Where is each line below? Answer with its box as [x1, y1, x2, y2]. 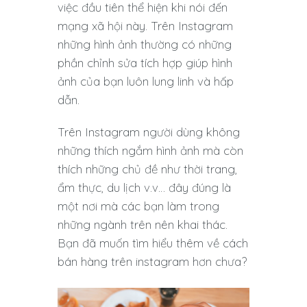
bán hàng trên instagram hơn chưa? [58, 254, 247, 269]
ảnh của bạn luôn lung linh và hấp [58, 74, 234, 89]
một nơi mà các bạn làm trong [58, 199, 219, 214]
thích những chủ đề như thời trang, [58, 162, 237, 177]
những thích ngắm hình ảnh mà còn [58, 143, 243, 158]
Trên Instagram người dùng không [58, 125, 240, 140]
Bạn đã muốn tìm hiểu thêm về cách [58, 236, 248, 251]
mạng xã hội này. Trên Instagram [58, 19, 233, 34]
